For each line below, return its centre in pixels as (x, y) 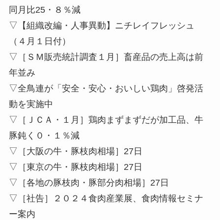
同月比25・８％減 (44, 10)
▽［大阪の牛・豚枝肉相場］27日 (75, 151)
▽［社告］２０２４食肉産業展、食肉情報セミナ (106, 199)
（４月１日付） (40, 41)
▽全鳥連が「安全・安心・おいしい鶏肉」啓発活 (106, 89)
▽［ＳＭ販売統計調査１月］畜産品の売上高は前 (106, 57)
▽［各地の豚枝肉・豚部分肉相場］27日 (89, 183)
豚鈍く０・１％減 (44, 136)
